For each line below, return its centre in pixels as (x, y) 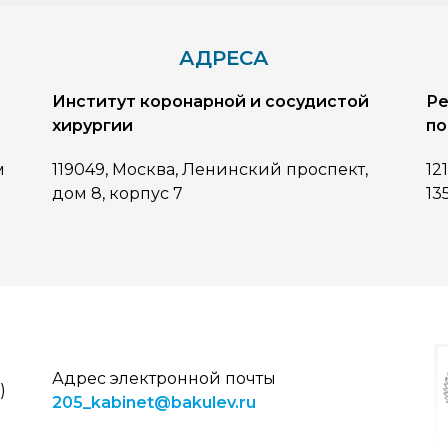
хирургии (93, 125)
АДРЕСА (223, 57)
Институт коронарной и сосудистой (211, 101)
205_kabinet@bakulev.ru (154, 402)
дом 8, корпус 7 (118, 193)
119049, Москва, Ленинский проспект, (210, 169)
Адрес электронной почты (164, 378)
